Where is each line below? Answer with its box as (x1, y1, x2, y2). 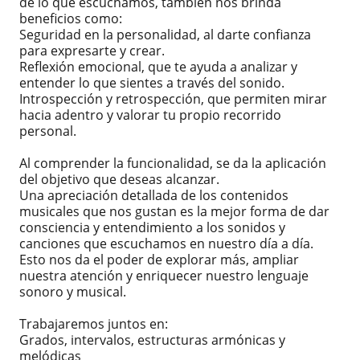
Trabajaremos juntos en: (19, 315, 168, 333)
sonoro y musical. (19, 283, 126, 301)
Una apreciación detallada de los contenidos (19, 186, 288, 205)
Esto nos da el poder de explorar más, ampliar (19, 251, 299, 269)
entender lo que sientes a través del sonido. (19, 74, 284, 92)
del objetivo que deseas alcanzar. (19, 170, 219, 189)
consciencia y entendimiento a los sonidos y (19, 219, 285, 237)
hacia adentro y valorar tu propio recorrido (19, 106, 281, 125)
